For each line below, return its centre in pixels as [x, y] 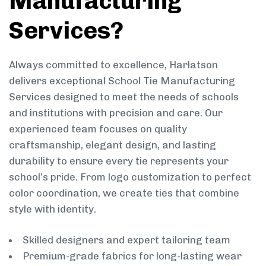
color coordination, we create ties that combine [124, 193]
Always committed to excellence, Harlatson [113, 64]
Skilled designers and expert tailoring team [126, 240]
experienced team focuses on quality [98, 129]
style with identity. [53, 209]
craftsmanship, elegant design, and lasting [113, 145]
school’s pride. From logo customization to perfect [130, 177]
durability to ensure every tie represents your [119, 161]
